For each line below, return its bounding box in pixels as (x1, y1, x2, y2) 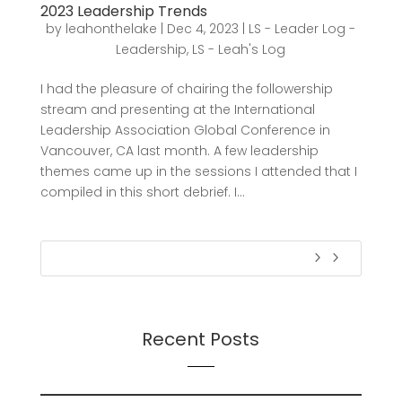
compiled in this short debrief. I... (39, 183, 245, 201)
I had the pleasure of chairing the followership (39, 80, 333, 98)
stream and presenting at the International (39, 100, 315, 118)
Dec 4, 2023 (167, 20, 240, 38)
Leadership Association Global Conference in (39, 121, 330, 139)
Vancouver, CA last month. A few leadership (39, 142, 319, 160)
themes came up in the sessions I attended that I (39, 162, 357, 180)
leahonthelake (66, 20, 158, 38)
